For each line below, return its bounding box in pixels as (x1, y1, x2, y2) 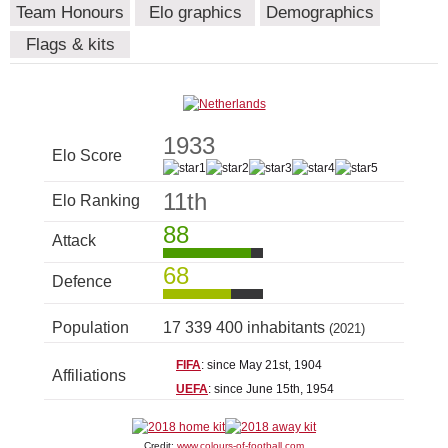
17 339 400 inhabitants (163, 319, 329, 337)
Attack (52, 232, 96, 250)
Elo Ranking (52, 192, 140, 210)
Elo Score (52, 147, 122, 165)
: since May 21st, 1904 (201, 358, 322, 373)
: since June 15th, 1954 (208, 382, 334, 397)
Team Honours (16, 3, 124, 23)
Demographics (266, 3, 374, 23)
